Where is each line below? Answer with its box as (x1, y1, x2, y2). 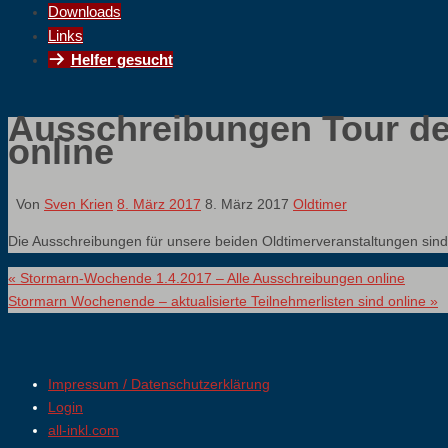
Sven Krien (44, 195, 113, 212)
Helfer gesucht (70, 51, 173, 68)
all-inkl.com (48, 422, 119, 438)
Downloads (48, 3, 121, 20)
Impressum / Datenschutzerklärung (48, 376, 270, 392)
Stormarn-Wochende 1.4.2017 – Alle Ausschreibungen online (16, 269, 405, 286)
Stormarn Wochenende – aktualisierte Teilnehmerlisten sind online (8, 292, 430, 309)
